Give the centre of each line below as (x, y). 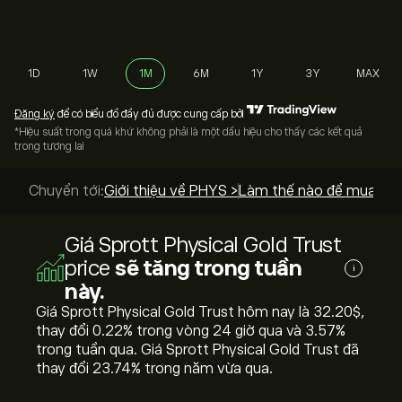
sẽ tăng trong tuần (208, 268)
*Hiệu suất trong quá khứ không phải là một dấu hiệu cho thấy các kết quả (188, 132)
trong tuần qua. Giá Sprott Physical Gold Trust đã (197, 350)
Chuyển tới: (66, 191)
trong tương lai (49, 146)
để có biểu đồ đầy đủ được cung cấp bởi (149, 114)
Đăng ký (35, 114)
